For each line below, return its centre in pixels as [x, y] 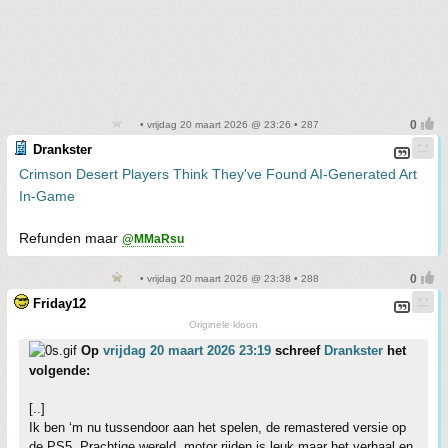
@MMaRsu [153, 239]
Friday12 [59, 303]
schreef [297, 350]
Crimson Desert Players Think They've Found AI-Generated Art [218, 174]
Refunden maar [70, 238]
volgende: [59, 370]
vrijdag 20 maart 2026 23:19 [187, 350]
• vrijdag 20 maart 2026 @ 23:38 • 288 [228, 278]
